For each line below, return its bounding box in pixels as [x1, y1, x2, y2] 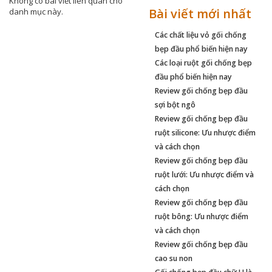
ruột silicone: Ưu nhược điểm [154, 127, 256, 138]
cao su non [154, 253, 192, 263]
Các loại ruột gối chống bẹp [154, 57, 252, 68]
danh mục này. [9, 5, 63, 17]
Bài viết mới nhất [148, 5, 251, 22]
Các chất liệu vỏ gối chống [154, 29, 246, 40]
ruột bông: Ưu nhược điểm [154, 211, 248, 222]
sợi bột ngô [154, 99, 195, 110]
